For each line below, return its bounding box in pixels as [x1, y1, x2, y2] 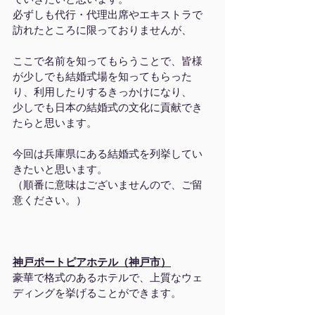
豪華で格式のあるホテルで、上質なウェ [13, 271, 202, 284]
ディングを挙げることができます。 [13, 287, 181, 300]
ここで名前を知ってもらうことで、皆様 [13, 55, 202, 67]
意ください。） [13, 194, 86, 207]
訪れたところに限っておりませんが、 [13, 24, 192, 37]
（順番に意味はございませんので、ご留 [13, 179, 202, 191]
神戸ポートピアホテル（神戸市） [13, 256, 171, 269]
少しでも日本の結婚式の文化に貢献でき [13, 101, 202, 114]
